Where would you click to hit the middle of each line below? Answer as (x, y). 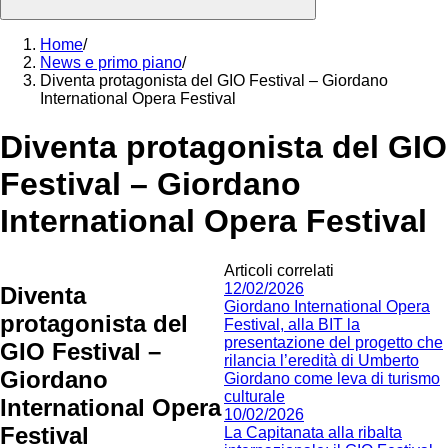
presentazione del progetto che (333, 342)
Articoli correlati (279, 270)
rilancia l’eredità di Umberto (321, 360)
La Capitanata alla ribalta (313, 432)
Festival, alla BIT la (292, 324)
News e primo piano (111, 62)
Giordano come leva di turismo (332, 378)
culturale (254, 396)
